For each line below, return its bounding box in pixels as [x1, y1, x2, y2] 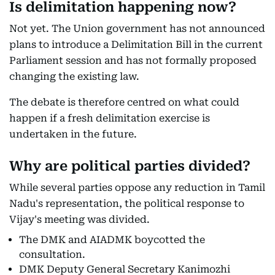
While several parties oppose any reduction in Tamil [9, 182, 265, 193]
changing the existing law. [9, 71, 139, 82]
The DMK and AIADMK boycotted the [19, 234, 205, 246]
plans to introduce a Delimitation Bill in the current [9, 39, 263, 50]
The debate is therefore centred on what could [9, 96, 239, 108]
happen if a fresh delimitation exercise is [9, 112, 210, 124]
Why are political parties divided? [9, 158, 250, 174]
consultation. [19, 249, 85, 260]
